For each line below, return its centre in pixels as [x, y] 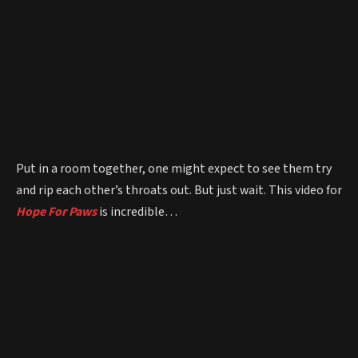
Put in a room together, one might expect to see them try [174, 168]
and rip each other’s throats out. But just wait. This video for [179, 190]
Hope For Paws [56, 211]
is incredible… [137, 211]
